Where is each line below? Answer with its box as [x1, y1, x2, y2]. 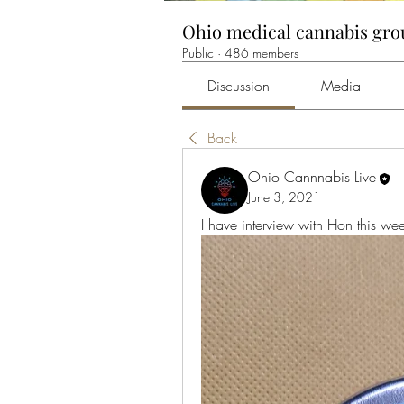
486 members [225, 44, 298, 62]
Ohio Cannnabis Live [248, 167, 376, 188]
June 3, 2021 [248, 188, 321, 206]
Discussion [207, 76, 271, 96]
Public [182, 44, 214, 62]
